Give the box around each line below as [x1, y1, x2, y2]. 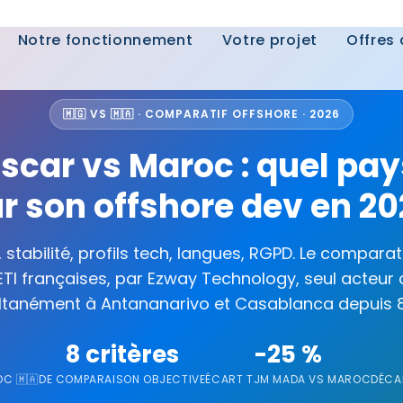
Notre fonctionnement [17, 30, 193, 50]
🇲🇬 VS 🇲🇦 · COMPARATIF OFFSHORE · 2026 [63, 106, 340, 121]
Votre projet [221, 30, 318, 50]
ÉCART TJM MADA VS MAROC [205, 372, 372, 387]
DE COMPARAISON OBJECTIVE [38, 372, 206, 387]
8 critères [65, 338, 179, 371]
